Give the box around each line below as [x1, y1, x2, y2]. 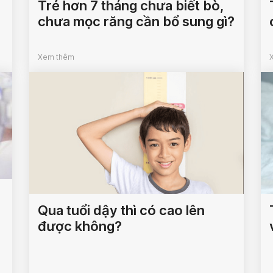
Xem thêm [38, 52, 75, 62]
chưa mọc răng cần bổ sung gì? [38, 13, 235, 29]
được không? [38, 218, 122, 234]
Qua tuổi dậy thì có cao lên [38, 202, 205, 218]
